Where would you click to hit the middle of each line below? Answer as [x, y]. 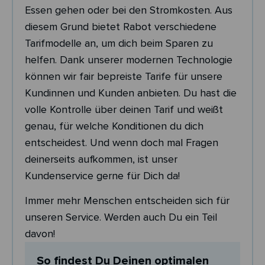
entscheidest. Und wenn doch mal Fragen [122, 143]
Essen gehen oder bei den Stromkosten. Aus [129, 10]
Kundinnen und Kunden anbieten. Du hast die [131, 93]
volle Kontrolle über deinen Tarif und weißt [124, 109]
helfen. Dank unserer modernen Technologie [129, 60]
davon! [40, 234]
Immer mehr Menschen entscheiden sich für [127, 201]
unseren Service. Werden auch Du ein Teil [121, 217]
